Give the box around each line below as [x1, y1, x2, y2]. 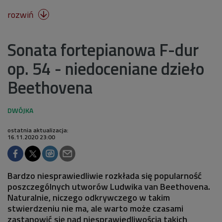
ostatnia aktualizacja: [7, 125, 68, 135]
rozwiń [7, 7, 36, 21]
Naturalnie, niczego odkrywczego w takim [7, 190, 170, 204]
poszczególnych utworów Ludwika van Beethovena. [7, 179, 210, 193]
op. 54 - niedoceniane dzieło [7, 55, 204, 81]
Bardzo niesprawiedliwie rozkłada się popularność [7, 168, 202, 182]
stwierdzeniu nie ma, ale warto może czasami [7, 201, 183, 215]
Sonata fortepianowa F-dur [7, 36, 199, 62]
